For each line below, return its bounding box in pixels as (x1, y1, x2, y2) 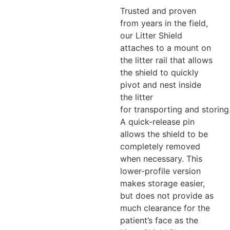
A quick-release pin (120, 116, 195, 127)
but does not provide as (120, 190, 214, 201)
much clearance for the (120, 202, 210, 213)
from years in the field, (120, 17, 208, 28)
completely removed (120, 141, 200, 151)
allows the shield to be (120, 128, 208, 139)
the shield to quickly (120, 67, 199, 78)
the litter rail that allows (120, 54, 213, 65)
